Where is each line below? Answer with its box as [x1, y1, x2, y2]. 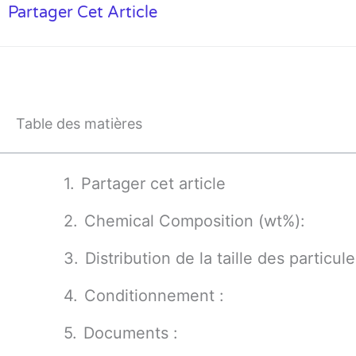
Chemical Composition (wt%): [84, 211, 305, 230]
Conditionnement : [84, 286, 224, 305]
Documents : [83, 323, 178, 342]
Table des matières [16, 115, 142, 132]
